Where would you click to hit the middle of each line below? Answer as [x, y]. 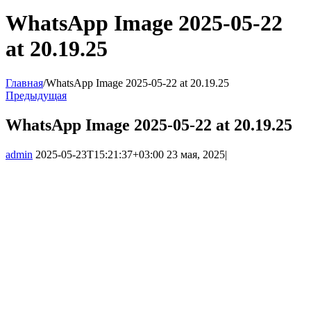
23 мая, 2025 [196, 154]
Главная [24, 83]
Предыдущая [36, 95]
